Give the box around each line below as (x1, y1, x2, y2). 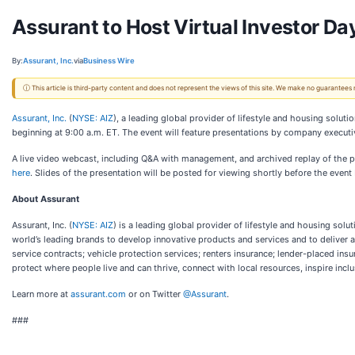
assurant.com (71, 288, 126, 300)
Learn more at (12, 288, 71, 300)
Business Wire (83, 55, 135, 65)
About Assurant (12, 193, 79, 204)
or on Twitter (126, 288, 183, 300)
